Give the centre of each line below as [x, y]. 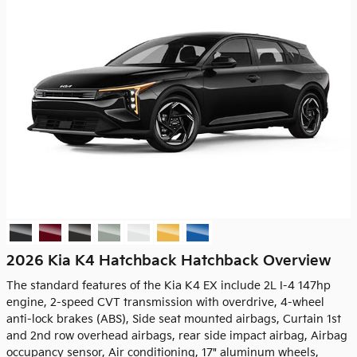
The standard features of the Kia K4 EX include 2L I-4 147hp [169, 286]
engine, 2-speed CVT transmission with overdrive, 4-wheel [165, 302]
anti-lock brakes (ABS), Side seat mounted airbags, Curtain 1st [174, 319]
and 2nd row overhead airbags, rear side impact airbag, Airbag [177, 336]
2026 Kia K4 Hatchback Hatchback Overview [169, 261]
